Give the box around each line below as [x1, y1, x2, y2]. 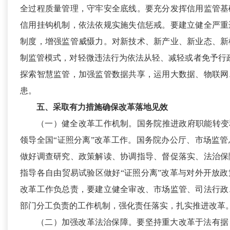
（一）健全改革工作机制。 [36, 119, 137, 128]
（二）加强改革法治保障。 [36, 218, 137, 227]
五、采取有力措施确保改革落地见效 [36, 103, 168, 112]
